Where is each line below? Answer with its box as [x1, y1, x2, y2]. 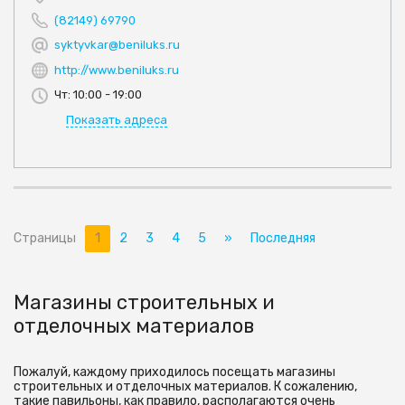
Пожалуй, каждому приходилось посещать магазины [14, 364, 335, 381]
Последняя [250, 231, 316, 247]
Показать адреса [66, 113, 167, 127]
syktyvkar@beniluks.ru [54, 37, 180, 52]
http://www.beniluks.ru [54, 62, 179, 77]
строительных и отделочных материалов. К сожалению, [14, 379, 357, 395]
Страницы [14, 231, 76, 247]
